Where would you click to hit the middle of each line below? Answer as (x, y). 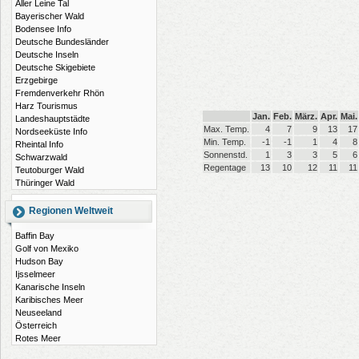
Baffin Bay (35, 236)
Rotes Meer (38, 338)
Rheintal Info (39, 144)
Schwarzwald (41, 157)
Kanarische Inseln (50, 287)
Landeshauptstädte (52, 119)
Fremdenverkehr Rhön (60, 93)
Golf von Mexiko (47, 248)
